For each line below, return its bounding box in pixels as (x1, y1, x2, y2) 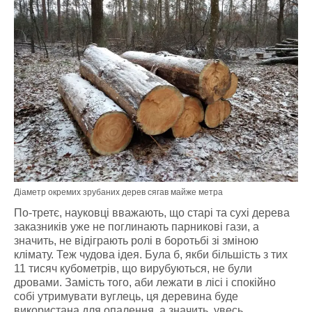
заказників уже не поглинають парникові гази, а (14, 221, 259, 233)
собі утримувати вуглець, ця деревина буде (14, 290, 238, 302)
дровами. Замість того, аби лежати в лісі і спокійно (14, 276, 276, 288)
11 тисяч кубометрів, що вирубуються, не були (14, 263, 252, 274)
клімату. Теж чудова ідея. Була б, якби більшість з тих (14, 249, 288, 260)
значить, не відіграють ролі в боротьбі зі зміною (14, 235, 258, 247)
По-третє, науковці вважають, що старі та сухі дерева (14, 207, 290, 219)
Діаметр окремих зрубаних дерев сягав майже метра (14, 187, 223, 197)
